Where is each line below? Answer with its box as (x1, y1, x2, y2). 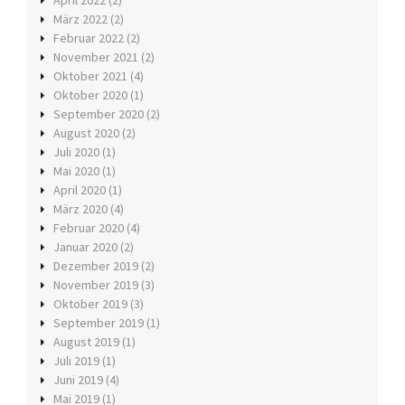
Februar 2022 (53, 30, 124, 47)
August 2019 (53, 334, 119, 351)
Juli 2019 (53, 353, 99, 370)
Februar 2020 (53, 220, 124, 237)
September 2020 (53, 106, 144, 123)
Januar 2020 (53, 239, 118, 256)
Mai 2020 (53, 163, 99, 180)
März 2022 (53, 11, 108, 28)
